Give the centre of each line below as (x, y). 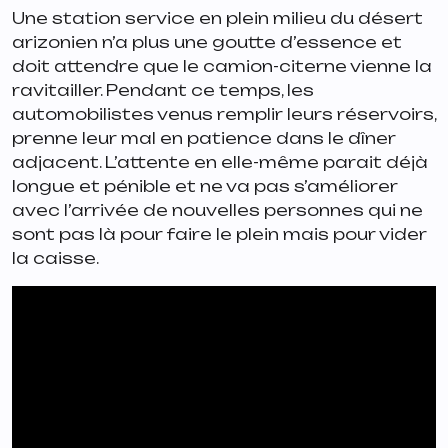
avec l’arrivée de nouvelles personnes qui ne (217, 210)
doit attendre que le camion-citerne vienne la (222, 66)
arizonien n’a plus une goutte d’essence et (207, 42)
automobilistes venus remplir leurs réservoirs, (224, 114)
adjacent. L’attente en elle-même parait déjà (220, 162)
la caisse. (55, 258)
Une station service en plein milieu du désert (217, 18)
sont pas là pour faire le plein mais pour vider (219, 234)
